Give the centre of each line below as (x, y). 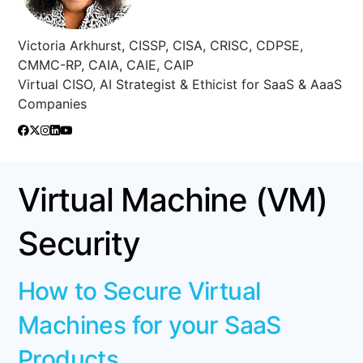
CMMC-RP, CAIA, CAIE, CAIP (106, 64)
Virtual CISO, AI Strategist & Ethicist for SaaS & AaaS (180, 84)
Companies (52, 103)
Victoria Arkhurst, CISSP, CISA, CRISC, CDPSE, (160, 45)
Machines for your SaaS (149, 325)
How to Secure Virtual (139, 290)
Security (79, 243)
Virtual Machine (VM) (173, 199)
